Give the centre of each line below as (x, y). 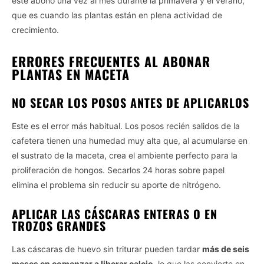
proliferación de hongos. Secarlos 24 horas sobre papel (118, 170)
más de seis (226, 249)
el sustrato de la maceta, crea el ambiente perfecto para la (125, 155)
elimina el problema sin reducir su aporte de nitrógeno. (116, 184)
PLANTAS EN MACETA (71, 74)
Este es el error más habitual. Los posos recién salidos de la (126, 126)
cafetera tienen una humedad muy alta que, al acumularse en (130, 140)
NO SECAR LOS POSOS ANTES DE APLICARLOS (131, 102)
